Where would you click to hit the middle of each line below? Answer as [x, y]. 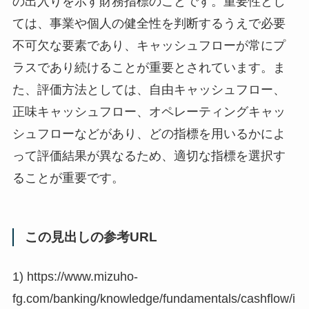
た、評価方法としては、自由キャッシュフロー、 [149, 90]
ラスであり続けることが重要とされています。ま [149, 68]
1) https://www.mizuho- [75, 277]
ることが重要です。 [68, 178]
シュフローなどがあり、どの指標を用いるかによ [149, 134]
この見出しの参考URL [91, 237]
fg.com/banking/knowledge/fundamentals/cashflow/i [153, 299]
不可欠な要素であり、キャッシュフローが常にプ [149, 46]
